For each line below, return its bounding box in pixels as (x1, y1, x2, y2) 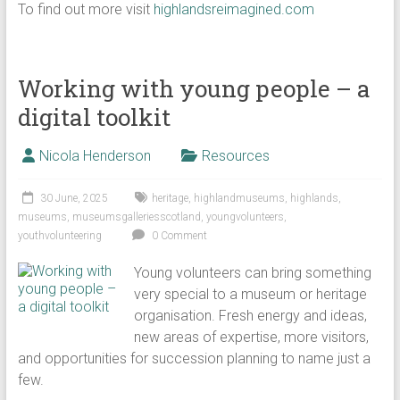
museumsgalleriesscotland (71, 211, 201, 223)
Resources (201, 147, 270, 164)
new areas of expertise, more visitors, (134, 329, 370, 346)
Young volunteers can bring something (134, 264, 372, 281)
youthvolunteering (17, 229, 102, 242)
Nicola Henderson (38, 147, 151, 164)
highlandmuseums (193, 192, 285, 204)
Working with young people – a (17, 73, 371, 104)
